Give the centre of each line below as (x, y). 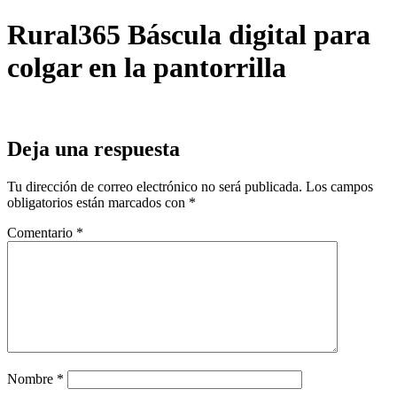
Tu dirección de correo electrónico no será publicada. (155, 186)
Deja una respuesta (93, 148)
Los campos (339, 186)
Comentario (42, 232)
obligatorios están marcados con (98, 202)
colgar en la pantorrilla (147, 68)
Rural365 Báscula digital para (189, 35)
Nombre (32, 378)
